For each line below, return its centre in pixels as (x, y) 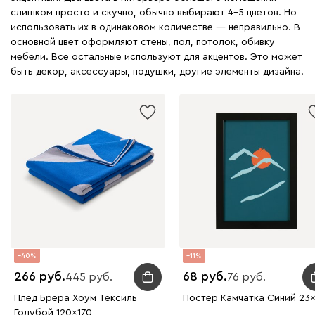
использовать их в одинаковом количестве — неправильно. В (155, 27)
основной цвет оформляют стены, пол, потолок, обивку (143, 42)
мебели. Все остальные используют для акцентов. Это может (156, 57)
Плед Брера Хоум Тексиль (76, 298)
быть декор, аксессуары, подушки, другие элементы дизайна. (157, 71)
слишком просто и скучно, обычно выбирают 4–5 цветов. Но (154, 12)
